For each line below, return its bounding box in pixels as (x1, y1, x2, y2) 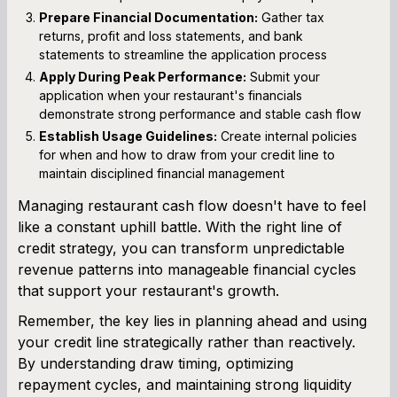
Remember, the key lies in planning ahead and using (18, 311, 367, 330)
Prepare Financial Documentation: (39, 9, 258, 25)
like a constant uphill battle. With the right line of (18, 217, 342, 236)
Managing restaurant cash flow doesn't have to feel (18, 196, 366, 214)
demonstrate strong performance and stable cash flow (39, 105, 362, 121)
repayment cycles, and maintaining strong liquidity (18, 375, 352, 393)
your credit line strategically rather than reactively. (18, 332, 355, 351)
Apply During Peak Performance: (39, 68, 246, 84)
